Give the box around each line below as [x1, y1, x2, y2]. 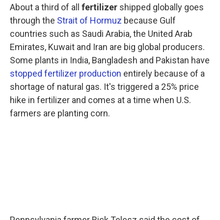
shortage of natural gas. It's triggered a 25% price [10, 82, 199, 92]
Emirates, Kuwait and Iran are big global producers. [10, 42, 205, 52]
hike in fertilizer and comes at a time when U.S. [10, 95, 191, 105]
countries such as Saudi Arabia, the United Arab [10, 28, 192, 39]
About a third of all [10, 2, 82, 12]
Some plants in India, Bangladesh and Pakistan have [10, 55, 210, 65]
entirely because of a [121, 68, 205, 79]
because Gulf [122, 15, 176, 26]
